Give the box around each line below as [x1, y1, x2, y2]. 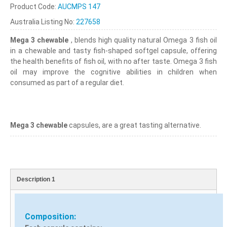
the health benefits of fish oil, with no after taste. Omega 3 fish [10, 57, 217, 65]
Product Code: [10, 2, 58, 11]
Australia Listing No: [10, 17, 76, 26]
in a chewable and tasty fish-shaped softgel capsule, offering [10, 46, 217, 55]
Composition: [25, 211, 76, 221]
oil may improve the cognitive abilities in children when [10, 67, 217, 76]
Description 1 [17, 175, 55, 183]
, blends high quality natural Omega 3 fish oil [68, 35, 217, 44]
